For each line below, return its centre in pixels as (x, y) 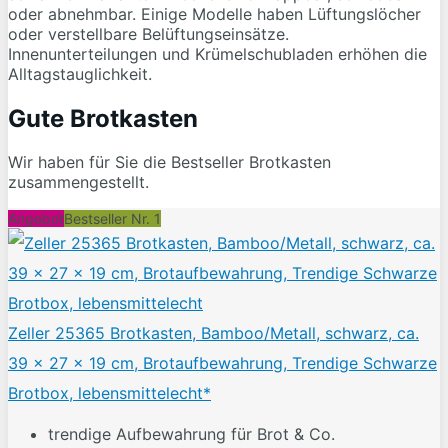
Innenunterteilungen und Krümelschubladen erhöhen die (217, 53)
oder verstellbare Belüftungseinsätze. (148, 33)
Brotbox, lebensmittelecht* (109, 393)
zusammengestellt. (78, 182)
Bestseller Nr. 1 (112, 219)
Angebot (36, 219)
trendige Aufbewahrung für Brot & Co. (191, 434)
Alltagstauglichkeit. (80, 73)
